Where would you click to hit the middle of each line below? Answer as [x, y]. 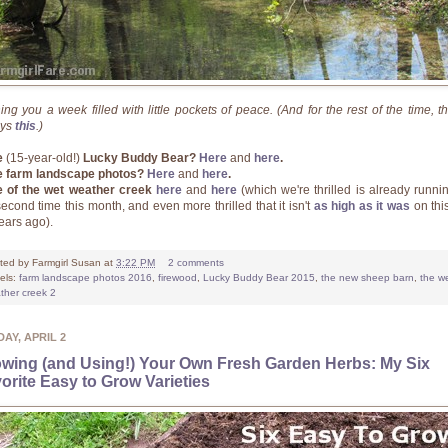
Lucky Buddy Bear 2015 [259, 277]
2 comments [195, 262]
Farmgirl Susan [66, 262]
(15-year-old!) [43, 157]
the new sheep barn [367, 277]
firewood [177, 277]
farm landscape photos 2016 [85, 277]
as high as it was [362, 205]
